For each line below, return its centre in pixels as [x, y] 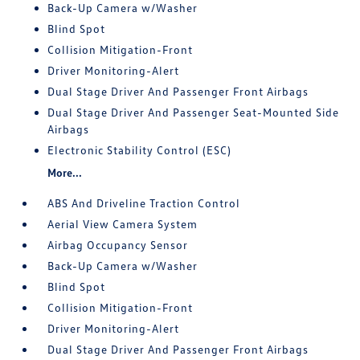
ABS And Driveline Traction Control [144, 203]
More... [65, 172]
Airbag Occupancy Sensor [118, 245]
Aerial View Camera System [123, 224]
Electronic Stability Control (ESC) [140, 150]
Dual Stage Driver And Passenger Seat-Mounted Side [194, 112]
